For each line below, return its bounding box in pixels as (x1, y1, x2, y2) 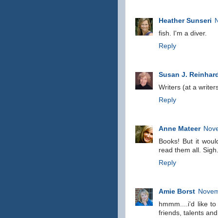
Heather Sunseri (159, 17, 212, 24)
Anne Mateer (159, 125, 200, 132)
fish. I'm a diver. (159, 30, 207, 37)
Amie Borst (159, 187, 195, 195)
